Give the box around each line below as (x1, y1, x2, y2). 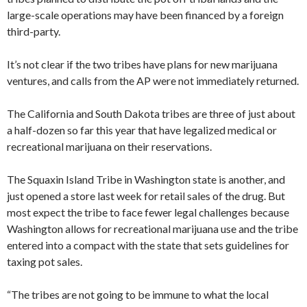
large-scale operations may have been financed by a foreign (7, 8, 284, 21)
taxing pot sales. (7, 254, 82, 268)
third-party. (7, 24, 60, 38)
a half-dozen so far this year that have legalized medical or (7, 123, 277, 136)
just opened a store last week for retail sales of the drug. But (7, 188, 285, 202)
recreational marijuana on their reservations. (7, 139, 212, 153)
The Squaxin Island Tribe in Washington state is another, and (7, 172, 285, 186)
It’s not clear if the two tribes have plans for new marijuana (7, 57, 278, 71)
